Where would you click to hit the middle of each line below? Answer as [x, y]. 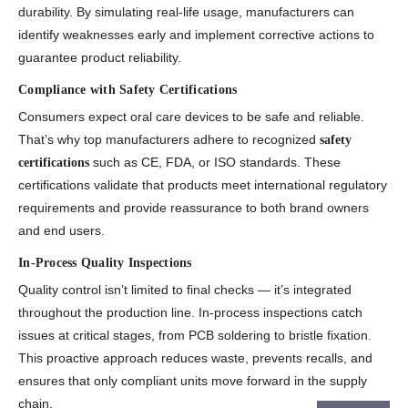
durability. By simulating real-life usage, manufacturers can [186, 12]
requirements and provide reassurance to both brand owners [194, 208]
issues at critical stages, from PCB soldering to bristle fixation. [195, 336]
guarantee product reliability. [100, 58]
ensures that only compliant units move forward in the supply [193, 381]
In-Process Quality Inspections [105, 263]
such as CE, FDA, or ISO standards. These [215, 163]
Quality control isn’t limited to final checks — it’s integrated [185, 290]
